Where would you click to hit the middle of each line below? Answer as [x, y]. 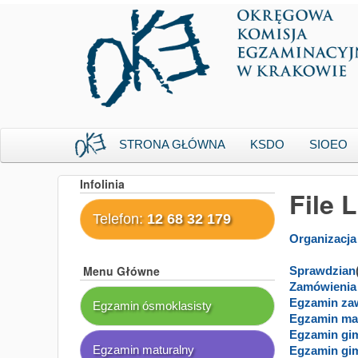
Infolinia [102, 184]
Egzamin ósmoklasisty [152, 306]
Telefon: [120, 219]
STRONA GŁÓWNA [172, 144]
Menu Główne [120, 270]
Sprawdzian [322, 270]
